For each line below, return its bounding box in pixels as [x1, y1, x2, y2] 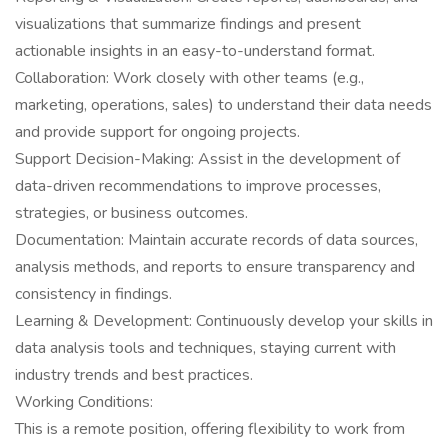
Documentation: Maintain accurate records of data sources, [15, 229, 418, 251]
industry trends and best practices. [15, 364, 253, 386]
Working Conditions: [15, 391, 153, 413]
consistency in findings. [15, 283, 172, 305]
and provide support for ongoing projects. [15, 121, 300, 143]
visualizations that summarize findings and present [15, 13, 361, 35]
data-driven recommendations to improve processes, [15, 175, 381, 197]
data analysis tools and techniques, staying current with [15, 337, 396, 359]
